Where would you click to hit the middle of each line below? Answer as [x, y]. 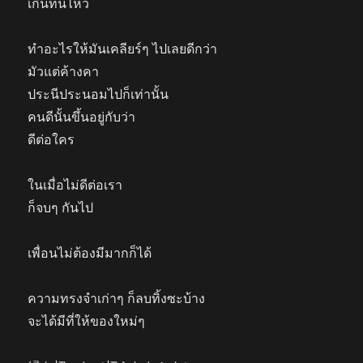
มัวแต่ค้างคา [64, 71]
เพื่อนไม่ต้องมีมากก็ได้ [90, 253]
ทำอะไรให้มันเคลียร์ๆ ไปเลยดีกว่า [123, 49]
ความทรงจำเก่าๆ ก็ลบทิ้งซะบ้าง [117, 298]
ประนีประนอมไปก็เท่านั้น [98, 94]
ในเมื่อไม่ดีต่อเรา [75, 185]
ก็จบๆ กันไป [61, 207]
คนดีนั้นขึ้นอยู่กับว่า [82, 117]
